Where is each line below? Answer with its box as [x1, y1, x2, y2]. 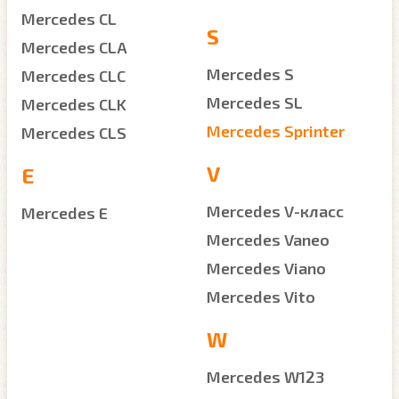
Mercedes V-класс [207, 201, 344, 221]
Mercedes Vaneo [207, 230, 330, 249]
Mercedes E [21, 203, 108, 223]
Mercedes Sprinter [207, 121, 345, 141]
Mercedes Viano [207, 258, 326, 278]
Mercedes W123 [207, 367, 324, 387]
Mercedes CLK [21, 94, 126, 114]
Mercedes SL [207, 93, 303, 112]
